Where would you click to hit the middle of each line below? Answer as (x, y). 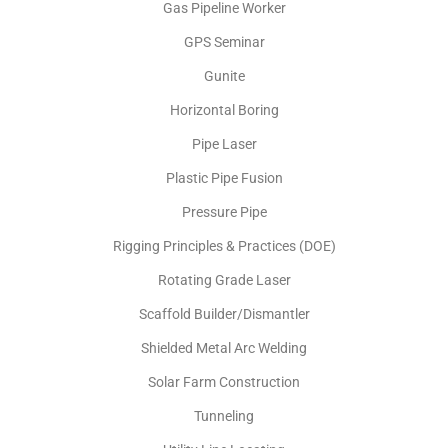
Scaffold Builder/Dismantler (224, 313)
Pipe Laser (224, 143)
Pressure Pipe (224, 211)
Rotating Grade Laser (224, 279)
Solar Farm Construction (224, 381)
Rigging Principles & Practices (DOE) (224, 245)
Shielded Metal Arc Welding (224, 347)
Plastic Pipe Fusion (224, 177)
